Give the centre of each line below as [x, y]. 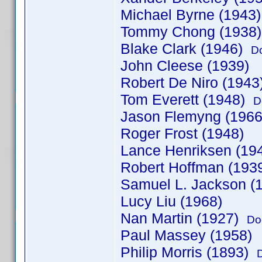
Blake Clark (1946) [186, 49]
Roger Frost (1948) [182, 133]
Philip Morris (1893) [189, 252]
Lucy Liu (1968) [171, 201]
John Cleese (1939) [185, 65]
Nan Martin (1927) [184, 218]
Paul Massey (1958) [186, 235]
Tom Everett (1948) [187, 99]
